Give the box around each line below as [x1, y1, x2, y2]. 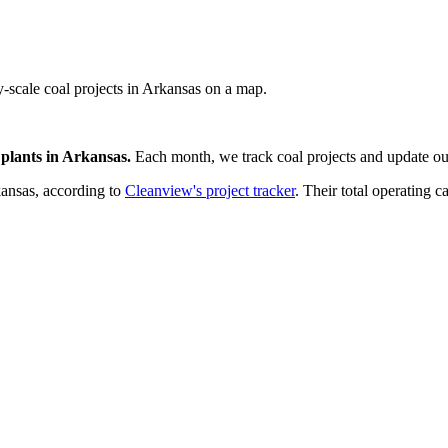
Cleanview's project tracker [125, 181, 295, 199]
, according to [35, 181, 121, 199]
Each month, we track [135, 147, 277, 165]
